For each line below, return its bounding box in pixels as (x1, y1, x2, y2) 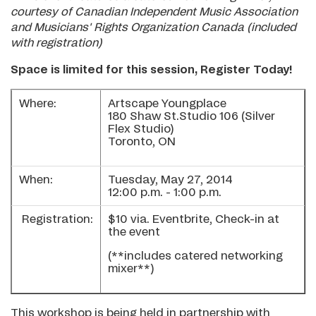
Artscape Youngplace (108, 98, 226, 110)
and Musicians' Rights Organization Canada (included (11, 22, 296, 34)
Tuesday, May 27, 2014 (108, 174, 233, 186)
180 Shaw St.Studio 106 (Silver (108, 111, 275, 123)
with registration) (11, 37, 102, 49)
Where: (19, 98, 56, 110)
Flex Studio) (108, 123, 174, 135)
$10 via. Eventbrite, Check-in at (108, 214, 279, 226)
